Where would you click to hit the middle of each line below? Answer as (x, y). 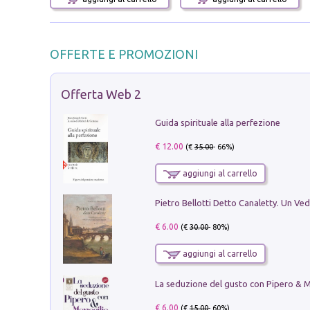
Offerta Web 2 (101, 94)
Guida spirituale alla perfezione (217, 122)
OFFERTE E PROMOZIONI (124, 54)
